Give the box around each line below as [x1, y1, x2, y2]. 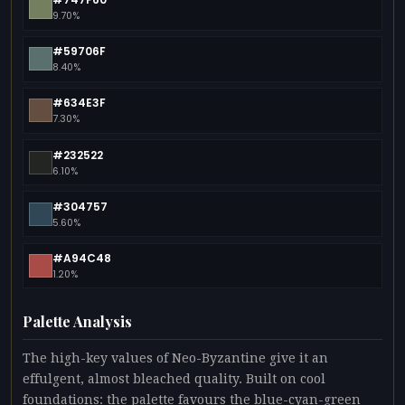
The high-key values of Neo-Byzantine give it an [23, 351, 328, 366]
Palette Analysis [23, 312, 132, 332]
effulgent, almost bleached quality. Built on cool [23, 372, 325, 387]
